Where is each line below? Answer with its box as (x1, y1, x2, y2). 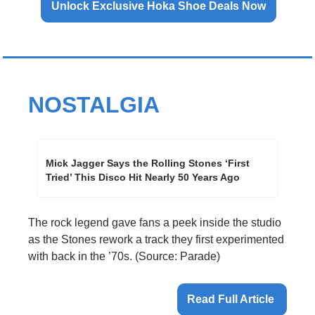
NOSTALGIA (28, 92, 160, 118)
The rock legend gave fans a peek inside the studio (28, 217, 281, 229)
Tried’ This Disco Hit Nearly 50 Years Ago (46, 172, 243, 184)
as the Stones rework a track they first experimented (28, 233, 284, 246)
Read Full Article (187, 293, 277, 306)
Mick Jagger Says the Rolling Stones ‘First (46, 157, 250, 169)
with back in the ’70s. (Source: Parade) (28, 250, 220, 263)
